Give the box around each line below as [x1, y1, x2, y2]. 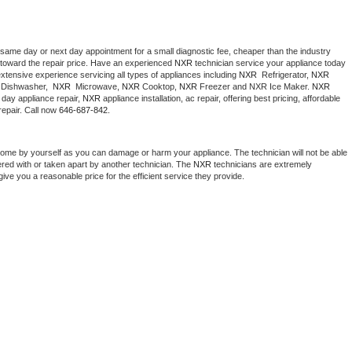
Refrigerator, [259, 70, 311, 80]
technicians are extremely [211, 159, 312, 170]
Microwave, [73, 82, 122, 92]
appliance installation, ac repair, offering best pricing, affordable [101, 93, 340, 104]
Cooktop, [140, 82, 179, 92]
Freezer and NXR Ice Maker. [197, 82, 312, 92]
